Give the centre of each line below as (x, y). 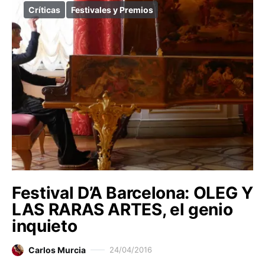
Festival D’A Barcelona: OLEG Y (132, 193)
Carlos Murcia (57, 250)
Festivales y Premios (112, 10)
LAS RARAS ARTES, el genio (122, 210)
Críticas (44, 10)
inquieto (45, 226)
